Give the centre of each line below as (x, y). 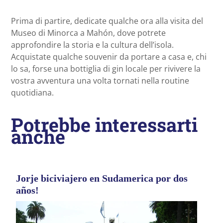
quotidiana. (32, 93)
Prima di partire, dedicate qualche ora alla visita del (107, 21)
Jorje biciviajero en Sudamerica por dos (102, 178)
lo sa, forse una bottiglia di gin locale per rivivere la (106, 69)
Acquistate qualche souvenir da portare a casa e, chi (109, 57)
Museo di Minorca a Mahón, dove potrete (88, 33)
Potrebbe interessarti (104, 125)
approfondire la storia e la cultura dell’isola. (92, 45)
